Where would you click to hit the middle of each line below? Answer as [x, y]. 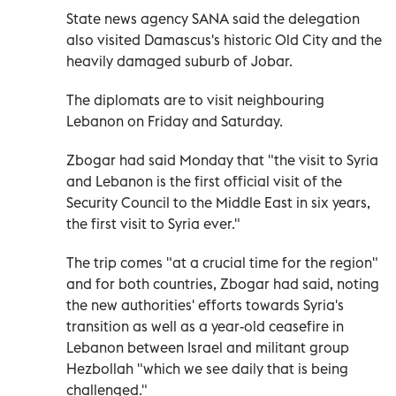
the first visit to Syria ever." [153, 223]
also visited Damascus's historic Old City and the [224, 39]
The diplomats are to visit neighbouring [195, 99]
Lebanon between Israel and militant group [208, 347]
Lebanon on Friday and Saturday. [175, 121]
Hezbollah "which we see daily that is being [207, 368]
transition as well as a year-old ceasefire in [205, 326]
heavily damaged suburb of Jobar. [179, 61]
